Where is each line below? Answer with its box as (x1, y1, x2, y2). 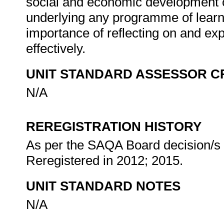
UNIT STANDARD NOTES (26, 178, 180, 193)
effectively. (26, 41, 89, 56)
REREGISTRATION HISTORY (26, 119, 201, 134)
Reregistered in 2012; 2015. (26, 153, 186, 168)
